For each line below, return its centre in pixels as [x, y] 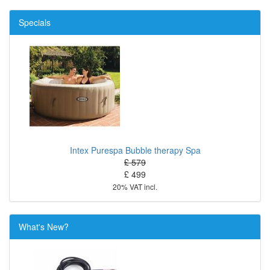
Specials [35, 23]
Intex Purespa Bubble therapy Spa [135, 150]
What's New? [44, 227]
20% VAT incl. [135, 187]
